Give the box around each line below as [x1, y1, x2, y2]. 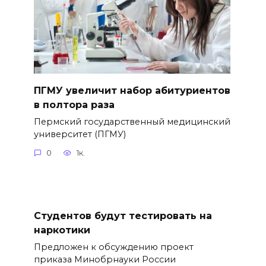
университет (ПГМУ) [33, 128, 126, 140]
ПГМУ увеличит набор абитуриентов [33, 84, 230, 96]
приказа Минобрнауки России [33, 254, 176, 265]
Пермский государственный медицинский [33, 116, 230, 127]
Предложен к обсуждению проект [33, 241, 194, 252]
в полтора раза [33, 99, 115, 110]
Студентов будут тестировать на [33, 210, 212, 221]
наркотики [33, 224, 90, 236]
